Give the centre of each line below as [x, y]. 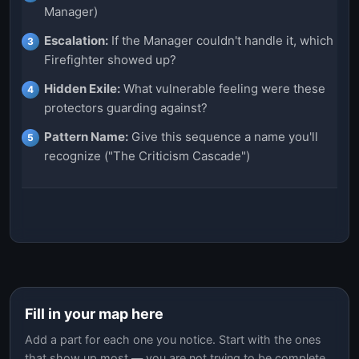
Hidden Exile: [82, 88]
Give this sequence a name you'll [223, 136]
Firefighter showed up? [110, 59]
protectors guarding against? [126, 107]
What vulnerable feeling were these [223, 88]
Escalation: [76, 40]
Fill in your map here [94, 313]
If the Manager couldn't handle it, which [221, 40]
